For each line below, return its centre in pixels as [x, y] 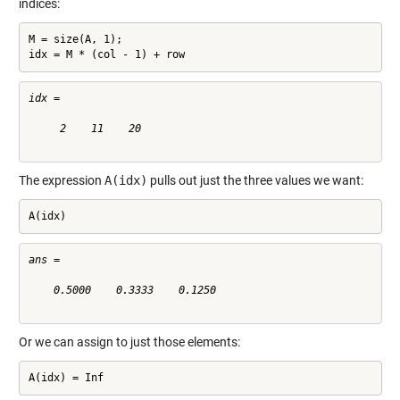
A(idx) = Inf [66, 377]
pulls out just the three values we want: [255, 180]
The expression [61, 180]
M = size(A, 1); [75, 39]
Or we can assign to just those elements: [129, 342]
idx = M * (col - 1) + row [106, 54]
